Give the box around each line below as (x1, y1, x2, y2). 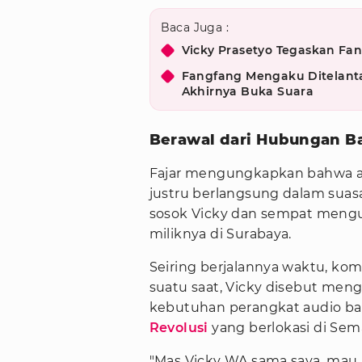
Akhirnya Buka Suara (181, 84, 314, 99)
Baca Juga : (160, 20, 229, 36)
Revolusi (149, 320, 208, 336)
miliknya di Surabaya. (149, 226, 292, 242)
